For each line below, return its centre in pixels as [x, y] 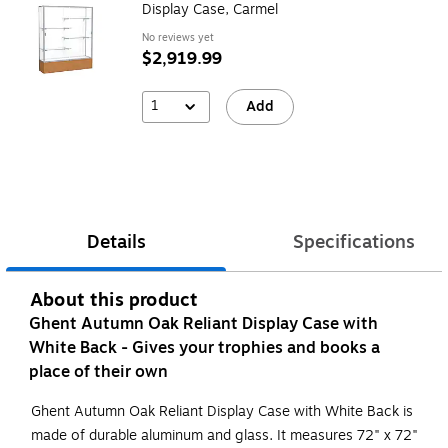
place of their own [98, 372]
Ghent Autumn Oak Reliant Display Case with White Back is [222, 412]
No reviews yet [178, 37]
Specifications [354, 242]
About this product [114, 300]
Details [116, 242]
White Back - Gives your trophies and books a [204, 348]
